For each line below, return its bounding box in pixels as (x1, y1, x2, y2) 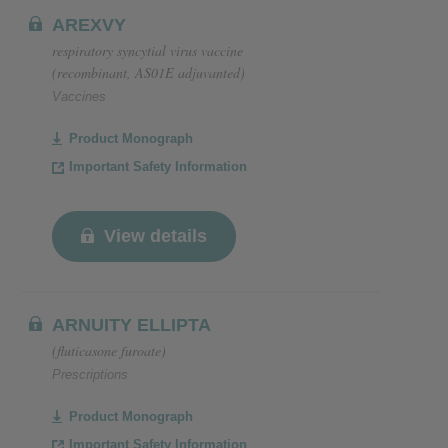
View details (104, 226, 207, 246)
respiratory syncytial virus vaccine (52, 41, 243, 60)
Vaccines (52, 89, 106, 104)
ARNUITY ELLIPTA (52, 315, 211, 335)
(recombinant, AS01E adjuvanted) (52, 63, 245, 82)
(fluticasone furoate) (52, 341, 166, 360)
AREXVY (52, 15, 126, 35)
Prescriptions (52, 367, 128, 382)
